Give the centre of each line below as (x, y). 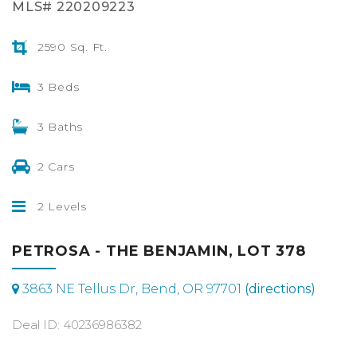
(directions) (280, 288)
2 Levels (60, 206)
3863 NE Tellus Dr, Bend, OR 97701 (132, 288)
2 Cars (54, 166)
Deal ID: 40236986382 (77, 324)
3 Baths (58, 126)
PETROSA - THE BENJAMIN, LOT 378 (159, 251)
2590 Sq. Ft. (71, 47)
